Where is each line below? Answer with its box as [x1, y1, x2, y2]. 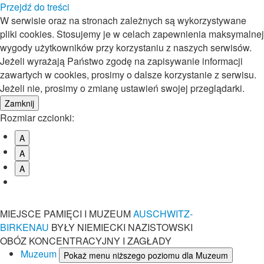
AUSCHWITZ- [133, 206, 193, 220]
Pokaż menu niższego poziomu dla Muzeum [64, 249, 228, 261]
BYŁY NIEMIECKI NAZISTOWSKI [51, 220, 193, 234]
